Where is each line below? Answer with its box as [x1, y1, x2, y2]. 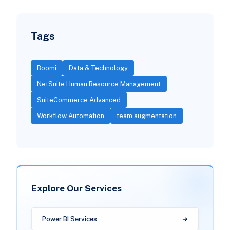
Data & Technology [68, 64, 128, 72]
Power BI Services [42, 215, 97, 223]
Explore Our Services [31, 183, 122, 194]
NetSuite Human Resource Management [36, 80, 161, 88]
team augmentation [116, 112, 177, 120]
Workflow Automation [36, 112, 104, 120]
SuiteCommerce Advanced [36, 96, 121, 104]
